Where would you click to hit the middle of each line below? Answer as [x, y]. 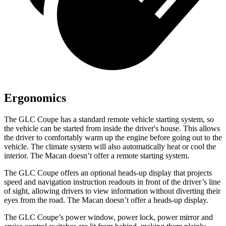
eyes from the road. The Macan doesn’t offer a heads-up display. [106, 200]
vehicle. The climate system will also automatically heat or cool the [110, 147]
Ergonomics [35, 98]
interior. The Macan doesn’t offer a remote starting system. [97, 156]
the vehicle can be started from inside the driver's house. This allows [112, 128]
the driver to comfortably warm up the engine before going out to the [113, 137]
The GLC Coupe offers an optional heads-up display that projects [108, 173]
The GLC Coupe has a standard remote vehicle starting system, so [109, 119]
